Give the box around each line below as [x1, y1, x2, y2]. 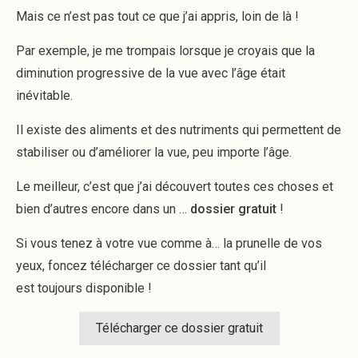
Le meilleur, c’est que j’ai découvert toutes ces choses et [16, 179, 333, 194]
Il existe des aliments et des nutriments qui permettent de [16, 122, 341, 137]
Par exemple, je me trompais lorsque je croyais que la [16, 43, 315, 58]
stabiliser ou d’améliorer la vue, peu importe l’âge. [16, 145, 292, 160]
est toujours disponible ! [16, 280, 152, 296]
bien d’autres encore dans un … [16, 201, 187, 217]
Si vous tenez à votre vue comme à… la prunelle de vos [16, 236, 322, 251]
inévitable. [16, 88, 73, 103]
